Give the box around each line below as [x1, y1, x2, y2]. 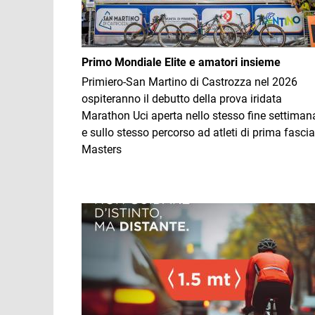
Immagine [81, 204, 132, 217]
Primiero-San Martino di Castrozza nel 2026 [82, 75, 297, 89]
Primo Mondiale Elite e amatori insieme [82, 56, 281, 69]
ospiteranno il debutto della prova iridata [82, 92, 282, 105]
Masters [82, 143, 122, 156]
